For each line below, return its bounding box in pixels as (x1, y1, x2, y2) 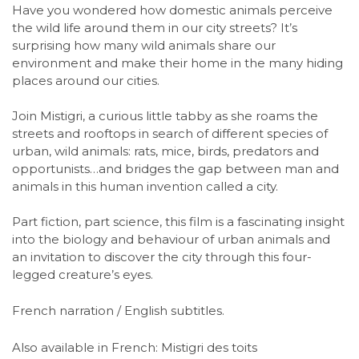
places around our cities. (12, 72, 159, 88)
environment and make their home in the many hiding (12, 54, 343, 71)
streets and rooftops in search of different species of (12, 125, 328, 141)
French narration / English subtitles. (12, 303, 224, 319)
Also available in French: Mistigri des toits (12, 339, 257, 355)
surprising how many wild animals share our (12, 37, 276, 53)
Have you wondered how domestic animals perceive (12, 2, 333, 18)
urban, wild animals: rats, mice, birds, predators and (12, 143, 319, 159)
